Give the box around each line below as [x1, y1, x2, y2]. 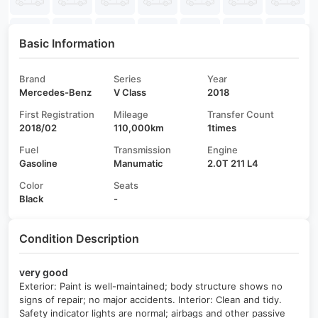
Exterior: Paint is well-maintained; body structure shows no [19, 280, 283, 292]
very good [19, 266, 68, 278]
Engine [207, 144, 238, 155]
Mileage [113, 109, 148, 120]
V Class [113, 87, 146, 98]
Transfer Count [207, 109, 275, 120]
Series [113, 73, 141, 84]
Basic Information [19, 36, 115, 50]
